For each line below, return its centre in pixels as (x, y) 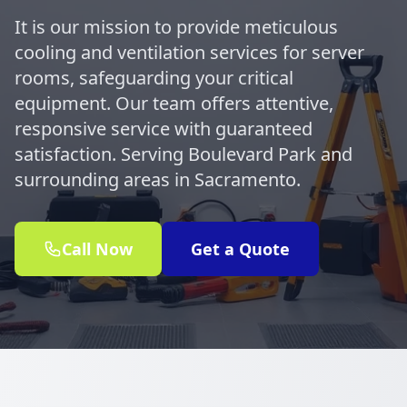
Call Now (97, 249)
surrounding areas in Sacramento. (158, 179)
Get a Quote (240, 249)
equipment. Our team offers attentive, (174, 103)
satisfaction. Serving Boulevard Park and (184, 154)
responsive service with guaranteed (164, 129)
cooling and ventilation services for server (189, 52)
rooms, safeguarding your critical (154, 78)
